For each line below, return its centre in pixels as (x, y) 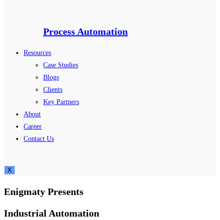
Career (33, 126)
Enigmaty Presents (44, 191)
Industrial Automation (52, 213)
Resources (37, 53)
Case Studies (61, 65)
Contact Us (39, 138)
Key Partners (61, 102)
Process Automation (85, 32)
